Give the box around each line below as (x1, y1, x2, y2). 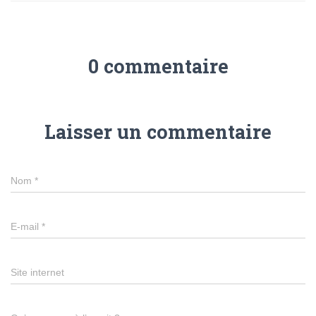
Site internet (11, 266, 64, 278)
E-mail (11, 220, 42, 232)
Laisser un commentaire (44, 119, 272, 144)
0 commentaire (87, 53, 229, 78)
